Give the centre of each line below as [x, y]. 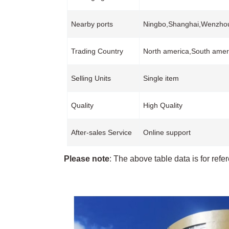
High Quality [163, 106]
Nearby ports [92, 24]
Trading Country [97, 51]
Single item [161, 78]
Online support [167, 133]
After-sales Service [101, 133]
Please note [86, 159]
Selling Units [91, 78]
